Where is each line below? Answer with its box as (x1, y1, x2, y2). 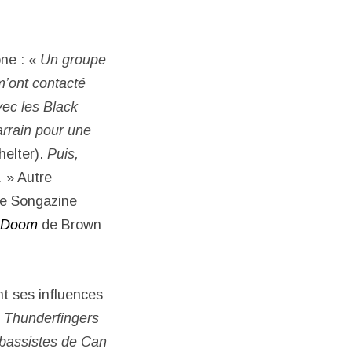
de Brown (42, 217, 101, 233)
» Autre (2, 170, 52, 186)
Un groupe (40, 52, 106, 68)
